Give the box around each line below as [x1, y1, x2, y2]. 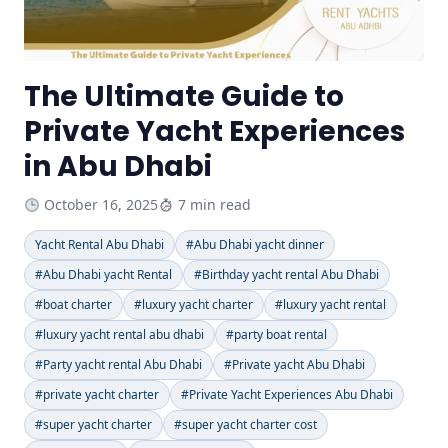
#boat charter [35, 296, 112, 314]
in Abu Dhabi [24, 147, 212, 187]
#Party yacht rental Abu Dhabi [35, 356, 202, 374]
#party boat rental [226, 326, 327, 344]
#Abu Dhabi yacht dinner [186, 236, 324, 254]
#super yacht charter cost [174, 416, 317, 434]
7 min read [173, 195, 251, 215]
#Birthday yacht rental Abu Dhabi [194, 266, 379, 284]
